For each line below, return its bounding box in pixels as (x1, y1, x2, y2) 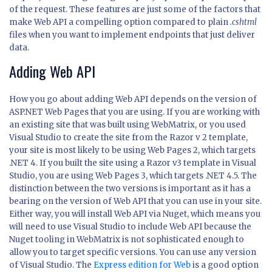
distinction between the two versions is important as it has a (9, 183, 251, 194)
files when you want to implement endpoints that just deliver (9, 30, 255, 41)
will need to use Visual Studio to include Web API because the (9, 222, 251, 233)
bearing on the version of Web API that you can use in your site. (9, 196, 262, 207)
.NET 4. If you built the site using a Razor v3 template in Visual (9, 158, 256, 169)
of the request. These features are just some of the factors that (9, 4, 260, 15)
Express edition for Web (93, 260, 191, 271)
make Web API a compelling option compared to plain (9, 17, 228, 28)
